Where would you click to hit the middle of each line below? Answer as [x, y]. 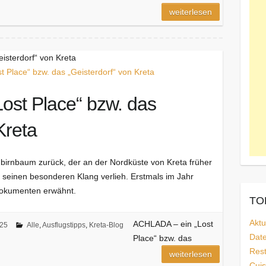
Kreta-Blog [106, 225]
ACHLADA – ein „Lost [173, 224]
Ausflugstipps [64, 225]
